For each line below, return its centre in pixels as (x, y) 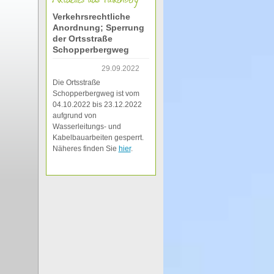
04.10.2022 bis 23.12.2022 (97, 105)
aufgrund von (74, 116)
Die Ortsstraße (76, 83)
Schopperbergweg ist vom (96, 94)
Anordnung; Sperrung (98, 28)
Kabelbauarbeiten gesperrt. (98, 138)
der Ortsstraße (82, 39)
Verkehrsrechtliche (91, 17)
